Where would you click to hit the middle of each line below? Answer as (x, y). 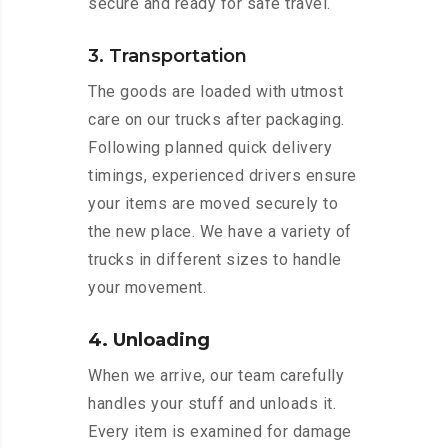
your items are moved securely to (213, 204)
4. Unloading (149, 340)
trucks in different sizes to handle (215, 260)
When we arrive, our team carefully (216, 376)
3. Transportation (167, 56)
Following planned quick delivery (210, 148)
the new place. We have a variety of (220, 232)
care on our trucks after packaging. (216, 120)
